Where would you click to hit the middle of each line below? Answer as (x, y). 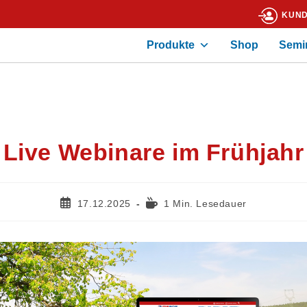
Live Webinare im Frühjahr (153, 152)
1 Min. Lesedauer (205, 204)
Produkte (171, 45)
